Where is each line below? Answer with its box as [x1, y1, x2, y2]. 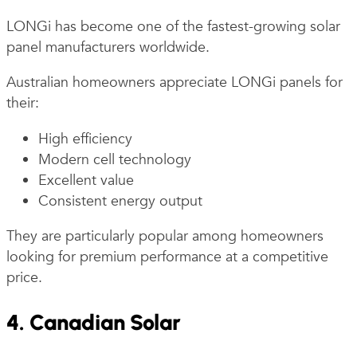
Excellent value [38, 170, 134, 190]
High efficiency [38, 128, 132, 149]
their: [6, 93, 39, 114]
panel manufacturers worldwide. [6, 37, 210, 58]
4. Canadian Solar [6, 308, 181, 335]
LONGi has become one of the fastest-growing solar [6, 17, 340, 37]
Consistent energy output [38, 190, 202, 211]
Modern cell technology [38, 149, 191, 170]
